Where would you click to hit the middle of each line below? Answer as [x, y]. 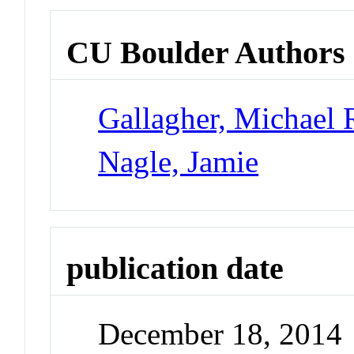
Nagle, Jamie [179, 161]
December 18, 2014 [220, 334]
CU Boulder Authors [206, 52]
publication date [175, 269]
